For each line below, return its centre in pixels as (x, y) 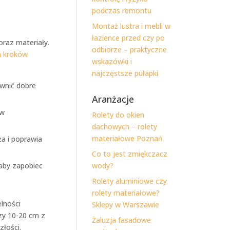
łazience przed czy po (129, 38)
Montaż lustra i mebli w (131, 26)
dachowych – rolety (125, 127)
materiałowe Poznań (128, 138)
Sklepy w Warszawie (126, 205)
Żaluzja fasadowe (122, 220)
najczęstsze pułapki (125, 73)
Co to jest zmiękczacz (130, 154)
